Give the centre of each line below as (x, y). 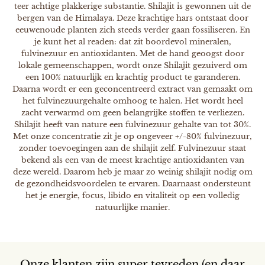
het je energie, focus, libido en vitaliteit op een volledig (132, 195)
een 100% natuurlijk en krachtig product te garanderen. (132, 77)
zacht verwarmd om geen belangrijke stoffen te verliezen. (132, 112)
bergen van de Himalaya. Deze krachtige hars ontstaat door (132, 18)
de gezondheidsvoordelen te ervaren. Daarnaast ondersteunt (132, 183)
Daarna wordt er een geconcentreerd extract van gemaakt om (132, 89)
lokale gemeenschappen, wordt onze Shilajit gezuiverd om (132, 65)
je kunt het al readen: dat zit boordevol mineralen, (132, 41)
